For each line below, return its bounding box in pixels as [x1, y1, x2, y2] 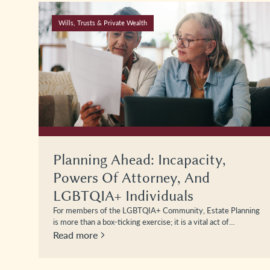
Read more [53, 228, 98, 242]
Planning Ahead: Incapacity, [53, 151, 226, 169]
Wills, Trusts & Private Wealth [58, 18, 147, 28]
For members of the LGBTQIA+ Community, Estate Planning [53, 205, 260, 216]
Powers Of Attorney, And [53, 169, 210, 187]
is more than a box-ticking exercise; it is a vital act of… [53, 216, 235, 228]
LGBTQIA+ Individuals [53, 187, 193, 205]
